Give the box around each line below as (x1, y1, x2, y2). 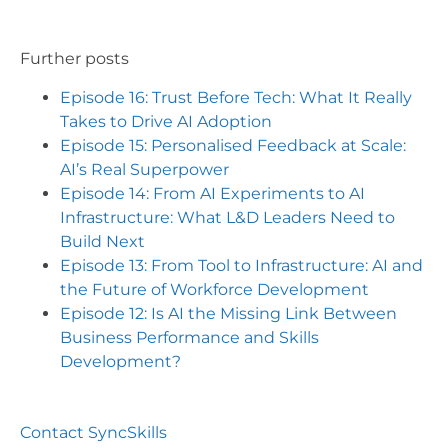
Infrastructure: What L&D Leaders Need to (60, 207, 395, 227)
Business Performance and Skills (60, 327, 319, 347)
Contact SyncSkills (20, 422, 167, 442)
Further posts (20, 48, 129, 68)
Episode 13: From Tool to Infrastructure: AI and (60, 255, 423, 275)
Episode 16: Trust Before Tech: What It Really (60, 87, 412, 107)
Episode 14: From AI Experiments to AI (60, 183, 365, 203)
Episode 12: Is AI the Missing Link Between (60, 303, 397, 323)
